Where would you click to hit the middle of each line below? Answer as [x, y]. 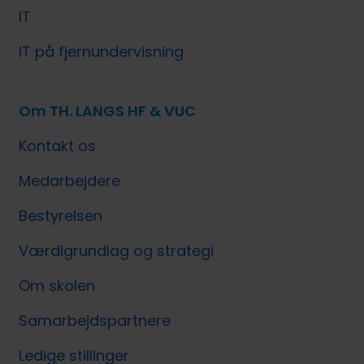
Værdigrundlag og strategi [117, 251]
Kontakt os [58, 146]
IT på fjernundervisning [102, 52]
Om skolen [57, 286]
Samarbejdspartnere [95, 321]
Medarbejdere [70, 181]
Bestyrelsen [61, 216]
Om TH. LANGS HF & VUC [108, 111]
